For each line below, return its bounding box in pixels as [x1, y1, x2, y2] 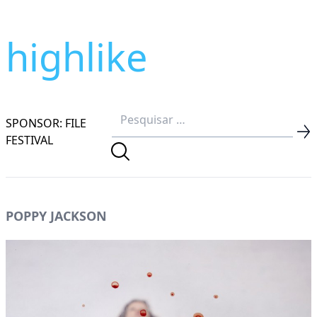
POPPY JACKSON [6, 207, 107, 224]
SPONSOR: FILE [6, 115, 86, 131]
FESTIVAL [6, 132, 53, 148]
